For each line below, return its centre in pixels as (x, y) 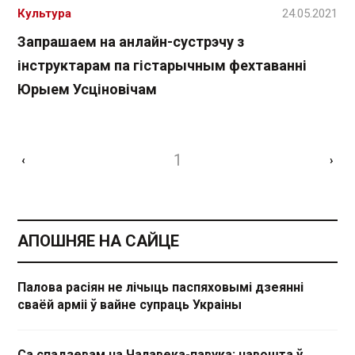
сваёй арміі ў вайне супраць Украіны (130, 304)
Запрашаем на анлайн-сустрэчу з (131, 41)
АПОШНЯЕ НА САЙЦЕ (98, 240)
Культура (44, 13)
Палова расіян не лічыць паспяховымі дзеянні (160, 287)
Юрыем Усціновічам (87, 89)
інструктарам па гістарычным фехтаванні (162, 65)
